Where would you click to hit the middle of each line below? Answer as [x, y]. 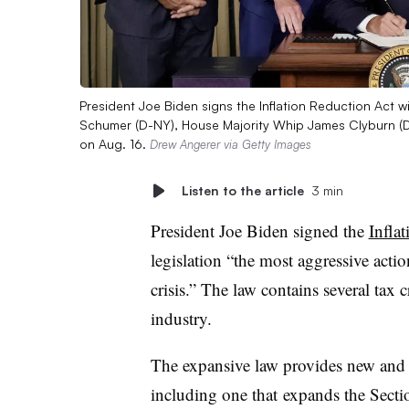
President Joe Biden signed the [259, 230]
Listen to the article [242, 190]
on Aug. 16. [115, 143]
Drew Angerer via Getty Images [231, 144]
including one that [214, 393]
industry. [186, 318]
